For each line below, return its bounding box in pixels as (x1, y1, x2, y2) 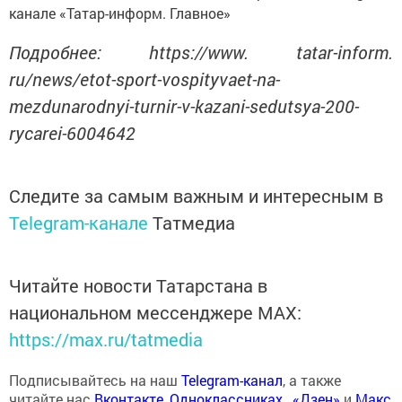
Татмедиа (153, 211, 235, 235)
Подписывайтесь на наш (9, 371, 181, 390)
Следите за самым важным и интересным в (9, 184, 383, 208)
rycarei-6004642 (9, 121, 135, 145)
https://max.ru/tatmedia (9, 328, 203, 352)
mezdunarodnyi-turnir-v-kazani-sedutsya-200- (9, 94, 359, 118)
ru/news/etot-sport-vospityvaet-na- (9, 67, 280, 92)
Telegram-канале (9, 211, 148, 235)
